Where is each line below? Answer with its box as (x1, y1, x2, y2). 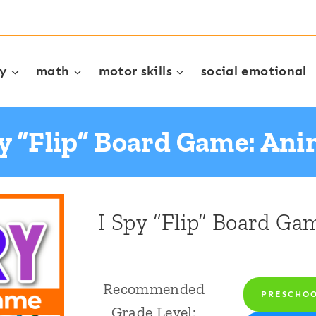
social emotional (200, 63, 307, 79)
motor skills (98, 63, 172, 79)
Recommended (102, 279, 205, 298)
